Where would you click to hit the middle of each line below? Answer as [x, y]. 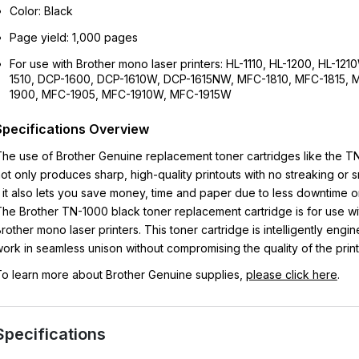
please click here [291, 274]
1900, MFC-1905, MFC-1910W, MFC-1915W [120, 94]
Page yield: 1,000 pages [73, 37]
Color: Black [41, 11]
